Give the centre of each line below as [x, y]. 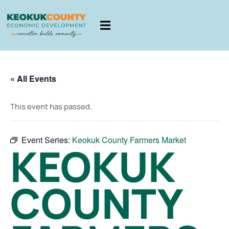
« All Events [33, 78]
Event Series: [47, 140]
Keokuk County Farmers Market [129, 140]
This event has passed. [51, 106]
